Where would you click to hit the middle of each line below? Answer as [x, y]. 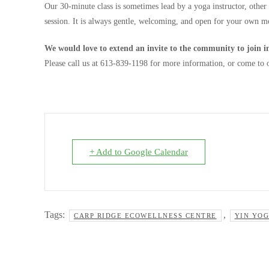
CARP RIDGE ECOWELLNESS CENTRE [145, 216]
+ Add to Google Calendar [139, 152]
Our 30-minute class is [84, 6]
